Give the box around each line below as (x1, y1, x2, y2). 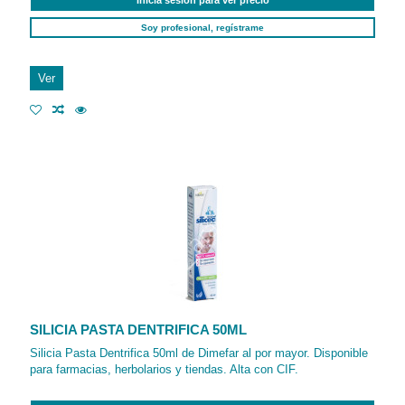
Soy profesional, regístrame (141, 22, 264, 33)
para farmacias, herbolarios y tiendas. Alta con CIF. (30, 363, 299, 377)
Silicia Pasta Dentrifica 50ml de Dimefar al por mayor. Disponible (30, 346, 369, 361)
